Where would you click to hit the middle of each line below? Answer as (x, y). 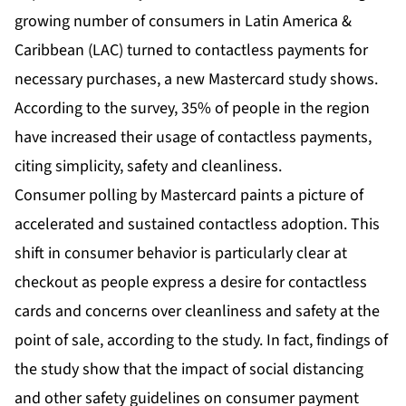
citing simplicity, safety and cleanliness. (148, 167)
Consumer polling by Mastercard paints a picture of (189, 196)
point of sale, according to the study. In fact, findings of (201, 341)
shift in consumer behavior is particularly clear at (181, 254)
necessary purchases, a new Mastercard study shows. (196, 80)
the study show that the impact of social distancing (189, 370)
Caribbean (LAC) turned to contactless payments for (191, 51)
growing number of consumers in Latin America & (183, 22)
